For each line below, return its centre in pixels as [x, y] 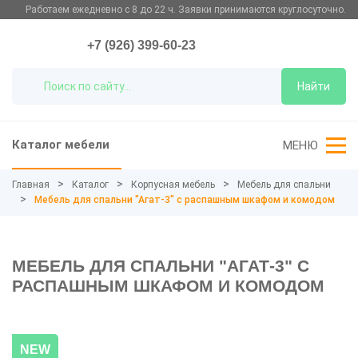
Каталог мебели [61, 145]
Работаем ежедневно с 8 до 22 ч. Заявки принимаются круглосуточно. [186, 10]
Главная [31, 185]
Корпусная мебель [173, 185]
